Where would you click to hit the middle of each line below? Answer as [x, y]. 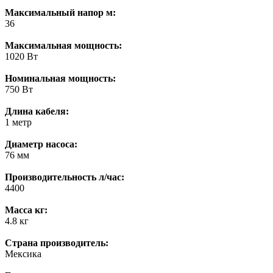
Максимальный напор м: [60, 13]
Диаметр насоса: [41, 144]
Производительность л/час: [65, 177]
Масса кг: [26, 210]
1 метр [18, 122]
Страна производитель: [57, 243]
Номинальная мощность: [60, 79]
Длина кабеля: [37, 112]
